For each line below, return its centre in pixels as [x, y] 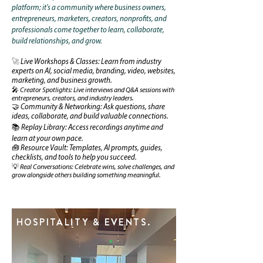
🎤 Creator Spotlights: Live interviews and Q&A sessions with [93, 90]
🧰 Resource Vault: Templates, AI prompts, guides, [87, 148]
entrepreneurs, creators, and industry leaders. [73, 99]
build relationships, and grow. [58, 41]
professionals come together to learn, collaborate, [88, 30]
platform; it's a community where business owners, [89, 8]
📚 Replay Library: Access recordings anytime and [87, 128]
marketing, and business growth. [62, 81]
